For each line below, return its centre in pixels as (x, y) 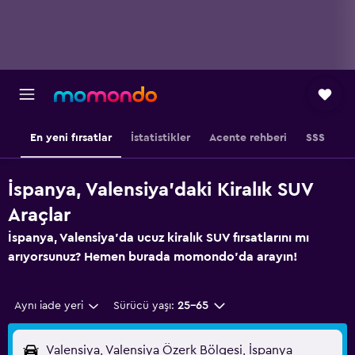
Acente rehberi (248, 138)
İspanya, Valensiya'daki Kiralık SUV (160, 190)
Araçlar (39, 216)
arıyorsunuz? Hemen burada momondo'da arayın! (153, 257)
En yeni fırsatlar (71, 138)
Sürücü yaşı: (143, 306)
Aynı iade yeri (49, 306)
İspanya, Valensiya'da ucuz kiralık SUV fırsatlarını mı (158, 238)
